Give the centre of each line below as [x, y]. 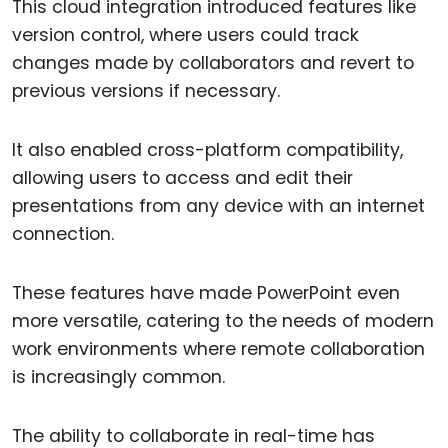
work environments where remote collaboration [218, 349]
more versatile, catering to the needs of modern [223, 321]
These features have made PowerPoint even [206, 293]
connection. [63, 234]
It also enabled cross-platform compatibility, [207, 150]
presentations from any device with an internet [218, 206]
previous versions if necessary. [146, 91]
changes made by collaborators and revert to [213, 63]
